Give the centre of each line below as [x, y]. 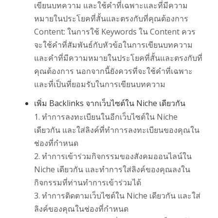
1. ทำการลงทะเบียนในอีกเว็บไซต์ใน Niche [106, 117]
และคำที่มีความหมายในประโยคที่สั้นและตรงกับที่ [118, 58]
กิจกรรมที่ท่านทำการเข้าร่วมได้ [88, 183]
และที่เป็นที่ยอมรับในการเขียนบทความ [100, 84]
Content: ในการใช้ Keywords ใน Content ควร [115, 32]
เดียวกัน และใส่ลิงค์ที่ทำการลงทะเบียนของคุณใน [117, 130]
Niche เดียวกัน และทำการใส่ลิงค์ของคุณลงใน [112, 170]
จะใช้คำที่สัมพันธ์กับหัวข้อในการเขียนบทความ [113, 45]
